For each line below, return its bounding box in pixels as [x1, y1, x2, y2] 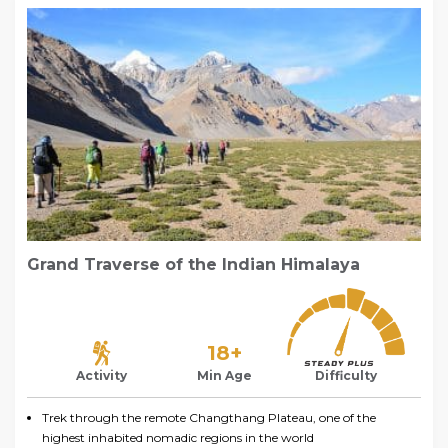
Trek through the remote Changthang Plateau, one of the [42, 410, 376, 426]
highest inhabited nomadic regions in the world [42, 430, 314, 446]
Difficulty [315, 368, 378, 384]
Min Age [196, 368, 252, 384]
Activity [76, 368, 128, 384]
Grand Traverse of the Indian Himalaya [27, 254, 360, 274]
